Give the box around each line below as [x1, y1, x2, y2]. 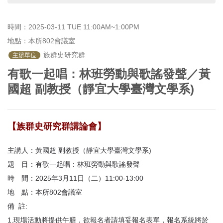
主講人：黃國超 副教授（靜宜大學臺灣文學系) [7, 146, 151, 154]
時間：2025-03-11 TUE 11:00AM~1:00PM [7, 23, 139, 31]
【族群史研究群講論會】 [7, 121, 106, 131]
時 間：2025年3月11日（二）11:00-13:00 [7, 174, 143, 182]
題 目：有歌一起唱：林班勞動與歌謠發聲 [7, 160, 140, 168]
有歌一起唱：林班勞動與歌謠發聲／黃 [7, 67, 211, 81]
